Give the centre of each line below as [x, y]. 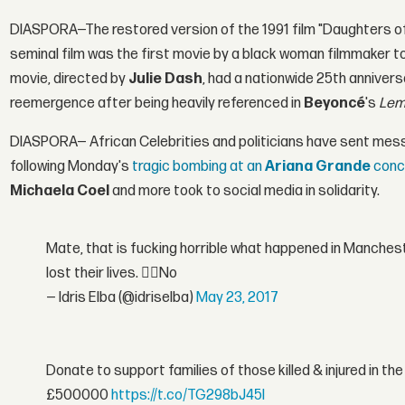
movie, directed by [70, 79]
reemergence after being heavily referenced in [157, 103]
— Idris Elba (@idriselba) [122, 297]
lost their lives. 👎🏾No [112, 273]
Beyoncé [335, 103]
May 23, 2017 [238, 297]
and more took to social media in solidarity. [245, 191]
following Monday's [71, 166]
